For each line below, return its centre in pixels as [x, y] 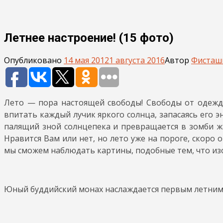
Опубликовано [34, 60]
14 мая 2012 [86, 60]
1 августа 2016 [137, 60]
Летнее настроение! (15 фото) [89, 38]
